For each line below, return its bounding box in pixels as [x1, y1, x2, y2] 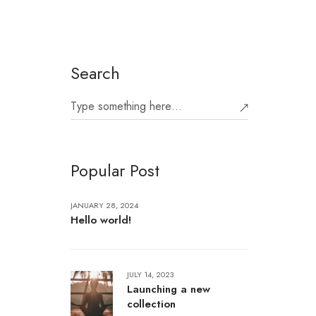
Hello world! [71, 212, 131, 228]
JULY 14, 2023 [127, 269, 174, 280]
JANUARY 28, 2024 [71, 200, 138, 211]
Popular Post [71, 158, 159, 183]
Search [71, 61, 120, 85]
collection [127, 296, 176, 312]
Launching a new [127, 281, 210, 297]
